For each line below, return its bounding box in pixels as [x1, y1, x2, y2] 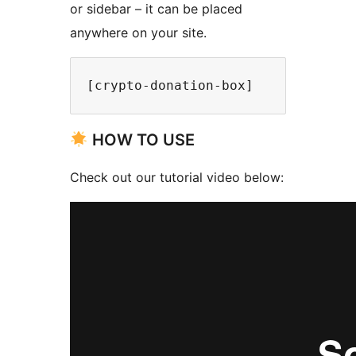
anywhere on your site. [70, 24, 207, 41]
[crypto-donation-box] [87, 77, 253, 93]
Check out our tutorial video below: [70, 168, 284, 185]
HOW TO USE [87, 130, 195, 149]
